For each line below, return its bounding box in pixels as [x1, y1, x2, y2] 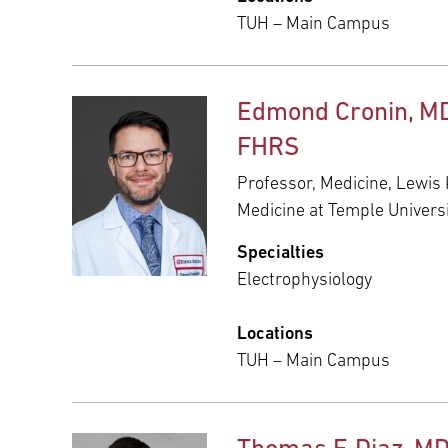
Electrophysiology [237, 270, 372, 290]
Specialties [237, 243, 324, 263]
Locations [237, 324, 313, 344]
